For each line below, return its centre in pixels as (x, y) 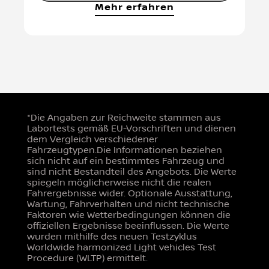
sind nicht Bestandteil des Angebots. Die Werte (131, 171)
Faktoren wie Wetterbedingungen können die (128, 215)
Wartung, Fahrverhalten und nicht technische (128, 204)
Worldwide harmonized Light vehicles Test (121, 247)
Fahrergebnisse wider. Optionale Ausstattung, (129, 193)
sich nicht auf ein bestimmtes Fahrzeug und (125, 161)
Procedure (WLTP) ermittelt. (87, 258)
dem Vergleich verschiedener (92, 139)
